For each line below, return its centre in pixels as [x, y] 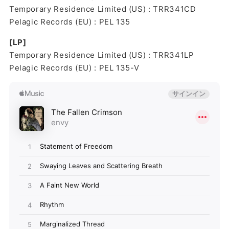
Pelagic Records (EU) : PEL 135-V [74, 67]
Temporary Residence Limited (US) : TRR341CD [102, 9]
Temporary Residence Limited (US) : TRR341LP [101, 55]
